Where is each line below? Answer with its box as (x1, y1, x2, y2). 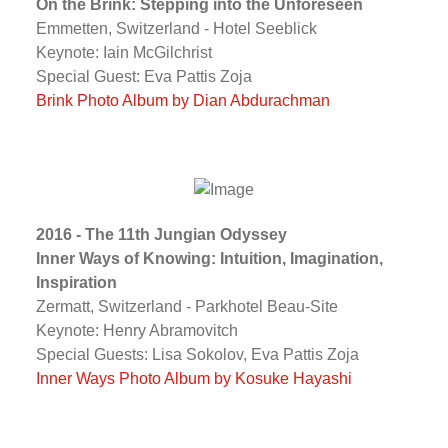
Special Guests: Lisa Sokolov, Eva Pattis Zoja (35, 345, 359, 363)
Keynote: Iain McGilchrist (35, 43, 212, 61)
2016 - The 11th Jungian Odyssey (35, 225, 287, 243)
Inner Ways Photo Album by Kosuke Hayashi (35, 369, 352, 387)
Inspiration (35, 273, 117, 291)
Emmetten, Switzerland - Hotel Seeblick (35, 19, 317, 37)
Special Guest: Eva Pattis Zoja (35, 67, 252, 85)
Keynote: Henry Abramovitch (35, 321, 238, 339)
